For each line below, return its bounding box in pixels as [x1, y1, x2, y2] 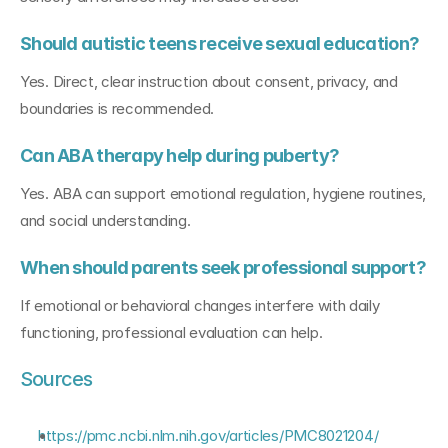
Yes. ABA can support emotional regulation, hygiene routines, [20, 184, 427, 203]
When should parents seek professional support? [20, 257, 426, 278]
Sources [20, 367, 93, 391]
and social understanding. [20, 211, 191, 230]
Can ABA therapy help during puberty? [20, 145, 340, 166]
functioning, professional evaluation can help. [20, 323, 323, 342]
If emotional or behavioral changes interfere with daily [20, 296, 380, 315]
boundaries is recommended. [20, 99, 215, 118]
